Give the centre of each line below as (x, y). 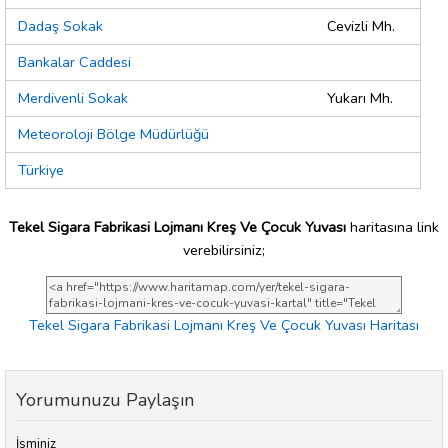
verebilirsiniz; (224, 249)
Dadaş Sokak (60, 26)
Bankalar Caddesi (74, 62)
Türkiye (41, 170)
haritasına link (392, 226)
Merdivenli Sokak (73, 98)
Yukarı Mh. (360, 98)
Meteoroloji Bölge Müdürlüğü (113, 134)
